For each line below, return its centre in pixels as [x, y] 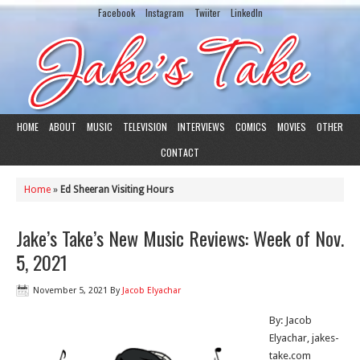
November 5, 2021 [70, 290]
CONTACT [180, 152]
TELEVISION [145, 127]
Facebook [116, 12]
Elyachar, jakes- [304, 338]
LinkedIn [246, 12]
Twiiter [207, 12]
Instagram [164, 12]
